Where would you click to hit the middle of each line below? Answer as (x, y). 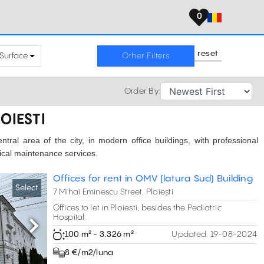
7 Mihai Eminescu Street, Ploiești (113, 192)
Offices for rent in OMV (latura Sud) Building (153, 179)
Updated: (190, 235)
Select (27, 188)
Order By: (142, 91)
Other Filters (146, 56)
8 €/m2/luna (89, 253)
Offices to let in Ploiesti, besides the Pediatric (137, 208)
